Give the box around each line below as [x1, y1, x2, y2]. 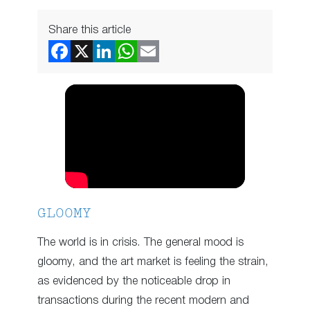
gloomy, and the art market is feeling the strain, [37, 257, 268, 268]
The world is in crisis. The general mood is [37, 237, 244, 248]
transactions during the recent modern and [37, 295, 249, 307]
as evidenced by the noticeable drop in [37, 276, 230, 287]
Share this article [48, 24, 131, 35]
